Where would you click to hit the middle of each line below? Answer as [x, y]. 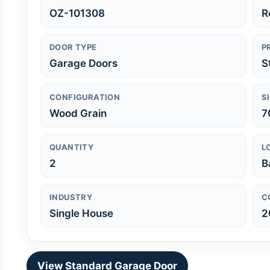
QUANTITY [72, 147]
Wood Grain [78, 113]
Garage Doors [83, 63]
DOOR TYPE [73, 47]
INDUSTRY [71, 197]
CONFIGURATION [85, 97]
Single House [81, 213]
